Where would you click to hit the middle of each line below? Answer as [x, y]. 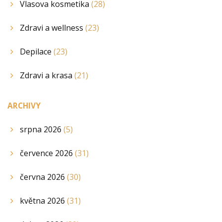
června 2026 [43, 177]
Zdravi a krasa [47, 75]
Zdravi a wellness [53, 28]
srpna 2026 [42, 130]
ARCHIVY [24, 106]
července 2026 [47, 153]
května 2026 [43, 201]
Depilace [37, 51]
